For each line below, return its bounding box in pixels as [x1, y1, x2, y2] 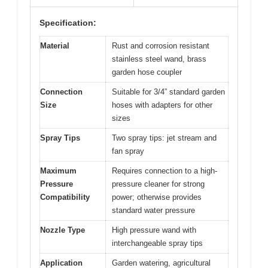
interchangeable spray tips [112, 239, 203, 248]
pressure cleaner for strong [112, 179, 205, 189]
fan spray [112, 147, 144, 156]
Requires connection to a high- [112, 166, 217, 176]
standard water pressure [112, 206, 195, 215]
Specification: [39, 18, 96, 28]
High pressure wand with [112, 226, 196, 235]
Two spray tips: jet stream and [112, 133, 217, 143]
